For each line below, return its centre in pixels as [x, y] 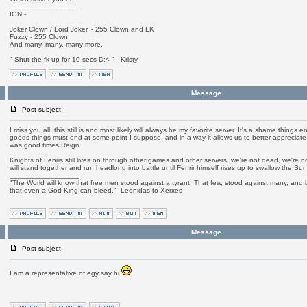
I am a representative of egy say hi [65, 273]
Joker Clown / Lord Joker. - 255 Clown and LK [82, 29]
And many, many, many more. [56, 44]
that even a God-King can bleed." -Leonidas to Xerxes [96, 190]
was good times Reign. [45, 145]
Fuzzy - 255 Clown [38, 37]
